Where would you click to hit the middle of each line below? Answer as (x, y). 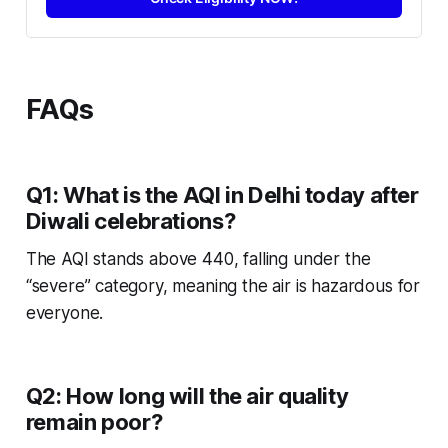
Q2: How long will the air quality (187, 395)
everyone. (64, 312)
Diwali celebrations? (130, 220)
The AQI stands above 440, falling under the (198, 258)
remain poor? (94, 421)
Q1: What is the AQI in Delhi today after (222, 194)
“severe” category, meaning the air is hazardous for (223, 285)
